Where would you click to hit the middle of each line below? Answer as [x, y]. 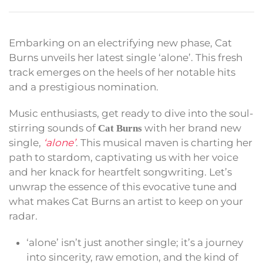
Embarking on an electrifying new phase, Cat [120, 43]
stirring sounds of [53, 128]
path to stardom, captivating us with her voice [124, 158]
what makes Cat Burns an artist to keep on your [126, 202]
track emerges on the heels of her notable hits [122, 73]
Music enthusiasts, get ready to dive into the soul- [131, 114]
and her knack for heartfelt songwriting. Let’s [120, 172]
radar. [23, 216]
